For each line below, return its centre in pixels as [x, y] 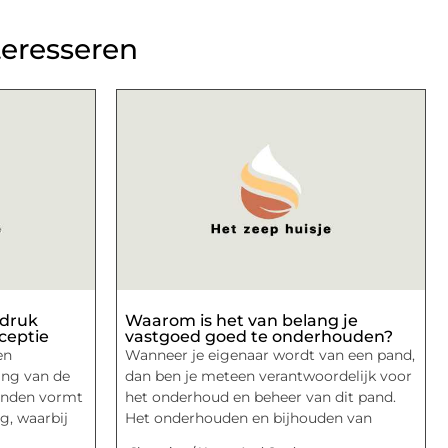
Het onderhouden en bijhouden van [248, 417]
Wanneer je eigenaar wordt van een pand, [270, 354]
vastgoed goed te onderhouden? [259, 336]
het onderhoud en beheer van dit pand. [260, 396]
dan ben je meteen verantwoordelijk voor [268, 375]
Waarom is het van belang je [241, 320]
